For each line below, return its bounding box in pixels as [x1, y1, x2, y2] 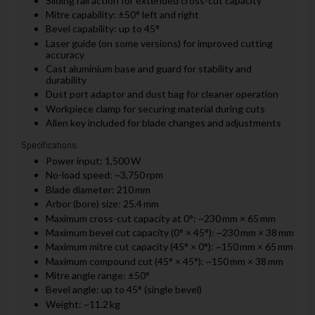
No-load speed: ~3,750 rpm [45, 169, 163, 181]
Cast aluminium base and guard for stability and [45, 63, 252, 75]
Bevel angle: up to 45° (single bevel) [45, 283, 202, 296]
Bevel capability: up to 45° [45, 22, 160, 35]
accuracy [45, 48, 84, 60]
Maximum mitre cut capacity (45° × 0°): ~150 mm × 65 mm [45, 240, 293, 253]
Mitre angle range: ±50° [45, 269, 150, 282]
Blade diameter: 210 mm [45, 183, 150, 195]
